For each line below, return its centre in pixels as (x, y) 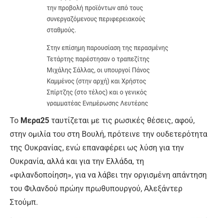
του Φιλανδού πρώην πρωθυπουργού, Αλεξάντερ (96, 189)
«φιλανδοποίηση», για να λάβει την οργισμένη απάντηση (108, 175)
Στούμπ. (24, 202)
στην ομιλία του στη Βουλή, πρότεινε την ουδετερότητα (109, 134)
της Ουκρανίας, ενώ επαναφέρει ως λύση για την (97, 148)
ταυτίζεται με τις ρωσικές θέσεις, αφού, (123, 121)
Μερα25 (36, 121)
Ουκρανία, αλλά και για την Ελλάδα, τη (77, 162)
